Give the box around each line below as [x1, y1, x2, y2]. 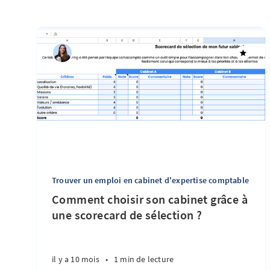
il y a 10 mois [52, 254, 99, 265]
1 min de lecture [114, 254, 174, 265]
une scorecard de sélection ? [52, 207, 202, 222]
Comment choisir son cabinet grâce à [52, 192, 248, 207]
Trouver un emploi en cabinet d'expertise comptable [52, 175, 249, 186]
